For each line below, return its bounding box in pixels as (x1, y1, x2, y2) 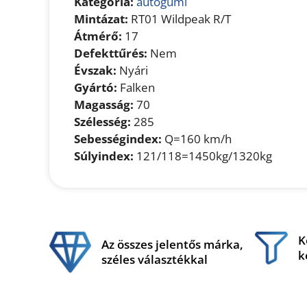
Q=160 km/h (162, 130, 232, 147)
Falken (117, 79, 155, 95)
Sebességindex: (74, 130, 162, 147)
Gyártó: (74, 79, 117, 95)
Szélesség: (74, 113, 131, 130)
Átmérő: (74, 27, 122, 44)
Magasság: (74, 96, 134, 112)
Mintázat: (74, 10, 128, 27)
